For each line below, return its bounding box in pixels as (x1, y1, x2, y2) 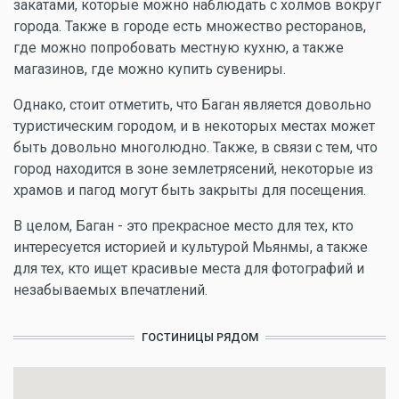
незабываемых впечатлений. (13, 281, 208, 298)
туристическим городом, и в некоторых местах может (13, 118, 375, 134)
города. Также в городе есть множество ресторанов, (13, 18, 366, 35)
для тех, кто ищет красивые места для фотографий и (13, 260, 364, 277)
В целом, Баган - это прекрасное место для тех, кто (13, 217, 354, 234)
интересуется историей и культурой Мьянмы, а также (13, 239, 368, 256)
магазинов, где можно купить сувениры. (13, 61, 286, 77)
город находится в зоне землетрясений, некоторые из (13, 160, 373, 177)
